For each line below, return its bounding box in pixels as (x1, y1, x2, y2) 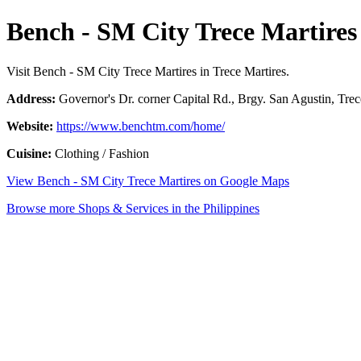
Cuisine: (6, 146, 52, 160)
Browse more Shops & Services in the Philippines (6, 201, 259, 215)
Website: (6, 118, 53, 133)
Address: (6, 91, 56, 106)
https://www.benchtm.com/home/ (56, 118, 225, 133)
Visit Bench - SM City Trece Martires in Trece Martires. (6, 64, 289, 78)
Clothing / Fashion (52, 146, 149, 160)
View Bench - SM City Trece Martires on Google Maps (6, 173, 289, 188)
